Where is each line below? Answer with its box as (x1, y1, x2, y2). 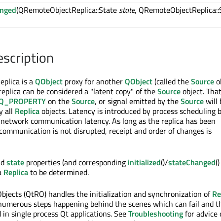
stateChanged (168, 156, 216, 169)
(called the (152, 75, 191, 88)
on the (46, 95, 72, 108)
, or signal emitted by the (95, 95, 181, 108)
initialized (128, 156, 161, 169)
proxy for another (63, 75, 125, 88)
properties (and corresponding (24, 156, 128, 169)
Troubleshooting (128, 208, 183, 220)
